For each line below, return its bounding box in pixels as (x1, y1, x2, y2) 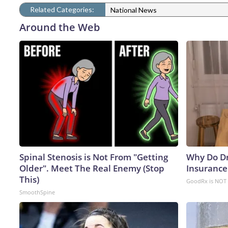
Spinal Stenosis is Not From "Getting (19, 151, 168, 163)
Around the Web (19, 20, 100, 34)
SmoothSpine (19, 188, 55, 196)
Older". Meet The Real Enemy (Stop (19, 162, 164, 174)
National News (110, 6, 157, 15)
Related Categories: (30, 5, 94, 14)
